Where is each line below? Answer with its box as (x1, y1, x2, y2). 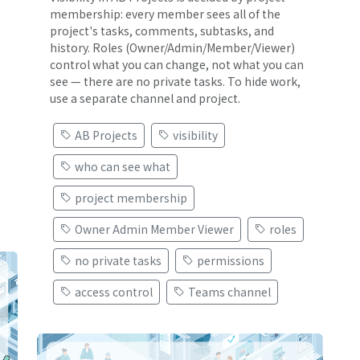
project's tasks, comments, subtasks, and (50, 22, 274, 39)
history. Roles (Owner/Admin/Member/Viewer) (50, 39, 295, 55)
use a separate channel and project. (50, 89, 240, 106)
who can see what (75, 157, 170, 174)
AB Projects (75, 126, 137, 143)
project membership (75, 189, 187, 206)
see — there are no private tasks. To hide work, (50, 72, 301, 89)
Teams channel (188, 283, 271, 300)
